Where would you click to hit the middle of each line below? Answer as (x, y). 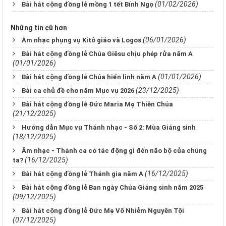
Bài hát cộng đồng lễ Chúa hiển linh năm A (89, 77)
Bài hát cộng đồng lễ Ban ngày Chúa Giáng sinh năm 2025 (112, 187)
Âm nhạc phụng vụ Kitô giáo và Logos (81, 40)
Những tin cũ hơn (39, 27)
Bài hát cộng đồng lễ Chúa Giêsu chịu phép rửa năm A (107, 53)
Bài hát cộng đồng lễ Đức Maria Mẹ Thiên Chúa (97, 104)
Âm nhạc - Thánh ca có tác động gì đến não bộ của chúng (114, 150)
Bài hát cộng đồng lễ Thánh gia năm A (82, 174)
